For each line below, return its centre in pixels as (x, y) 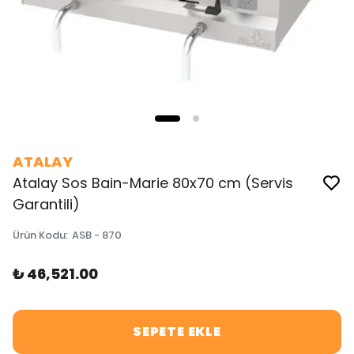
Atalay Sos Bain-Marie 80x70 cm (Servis (153, 183)
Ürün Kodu (39, 235)
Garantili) (46, 204)
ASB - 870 (97, 235)
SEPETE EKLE (177, 331)
